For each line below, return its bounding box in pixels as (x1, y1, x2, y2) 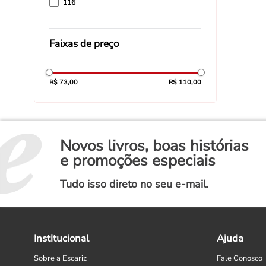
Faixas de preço (49, 37, 119, 51)
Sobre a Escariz (34, 253, 87, 264)
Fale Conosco (216, 253, 262, 264)
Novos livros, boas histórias (60, 135, 249, 157)
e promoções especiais (60, 150, 216, 172)
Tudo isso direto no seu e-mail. (60, 177, 209, 192)
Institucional (34, 232, 89, 246)
